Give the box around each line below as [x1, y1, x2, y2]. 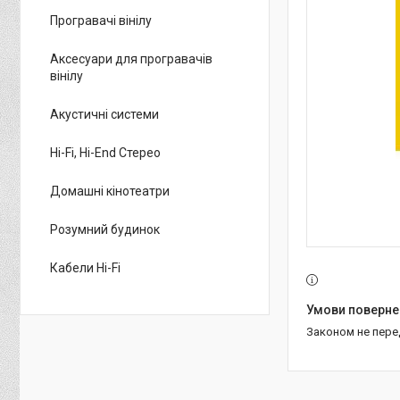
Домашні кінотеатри [50, 184, 170, 198]
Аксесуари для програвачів [50, 52, 212, 66]
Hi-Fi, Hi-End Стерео [50, 146, 161, 160]
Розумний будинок [50, 222, 160, 237]
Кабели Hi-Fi [50, 261, 121, 275]
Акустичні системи [50, 107, 159, 121]
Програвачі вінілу [50, 13, 152, 28]
